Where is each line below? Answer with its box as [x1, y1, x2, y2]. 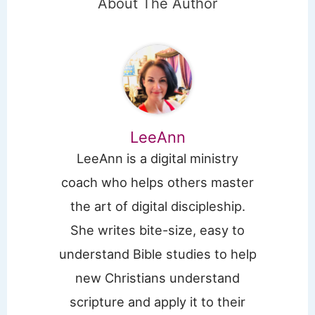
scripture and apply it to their [70, 293, 245, 309]
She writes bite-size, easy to [70, 221, 245, 238]
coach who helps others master [61, 174, 254, 190]
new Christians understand [75, 269, 240, 285]
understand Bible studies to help [58, 245, 257, 262]
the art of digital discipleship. [70, 198, 245, 214]
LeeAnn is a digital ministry [77, 150, 238, 166]
